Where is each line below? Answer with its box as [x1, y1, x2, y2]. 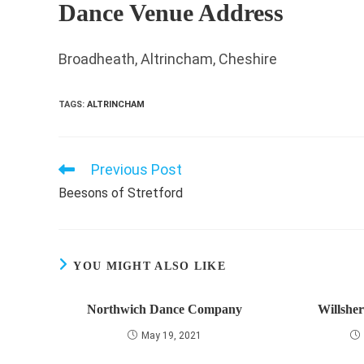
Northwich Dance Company [87, 302, 243, 316]
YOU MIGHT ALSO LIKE [73, 260, 227, 272]
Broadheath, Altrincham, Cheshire [58, 50, 277, 67]
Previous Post [91, 161, 182, 178]
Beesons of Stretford [58, 185, 183, 201]
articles [58, 193, 90, 206]
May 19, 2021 [141, 330, 202, 341]
